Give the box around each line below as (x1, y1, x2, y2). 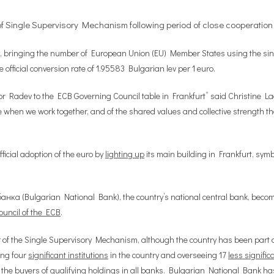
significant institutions (28, 249, 108, 261)
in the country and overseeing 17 (108, 249, 228, 261)
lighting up (105, 148, 144, 160)
